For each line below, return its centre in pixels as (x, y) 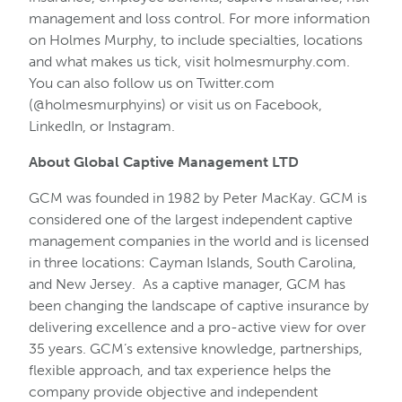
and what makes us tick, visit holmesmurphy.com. (189, 61)
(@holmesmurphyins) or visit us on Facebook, (175, 105)
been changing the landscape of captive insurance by (199, 306)
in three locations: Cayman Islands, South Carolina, (192, 262)
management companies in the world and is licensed (199, 241)
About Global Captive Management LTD (164, 162)
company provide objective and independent (173, 392)
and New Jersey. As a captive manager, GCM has (187, 284)
